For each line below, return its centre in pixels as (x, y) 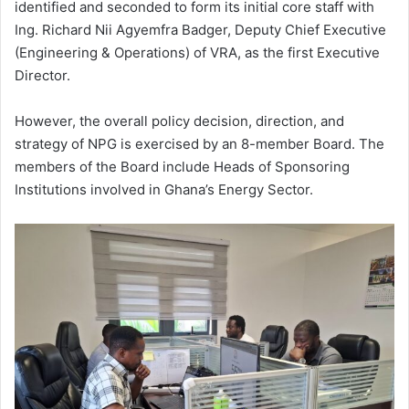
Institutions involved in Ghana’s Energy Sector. (164, 190)
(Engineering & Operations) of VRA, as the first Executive (197, 53)
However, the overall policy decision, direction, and (179, 121)
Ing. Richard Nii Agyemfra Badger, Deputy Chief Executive (200, 30)
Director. (42, 76)
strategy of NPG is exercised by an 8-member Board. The (199, 144)
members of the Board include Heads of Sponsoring (182, 167)
